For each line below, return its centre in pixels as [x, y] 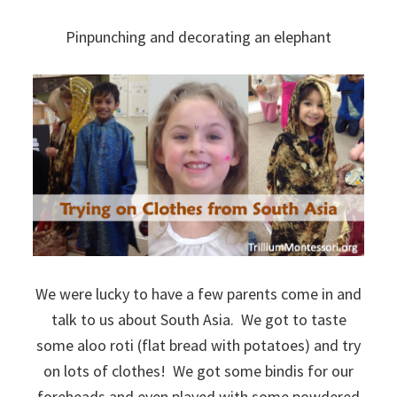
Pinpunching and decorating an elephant [198, 36]
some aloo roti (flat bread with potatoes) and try [198, 345]
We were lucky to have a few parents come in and [198, 293]
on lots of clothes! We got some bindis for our [198, 370]
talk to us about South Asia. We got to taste [198, 319]
